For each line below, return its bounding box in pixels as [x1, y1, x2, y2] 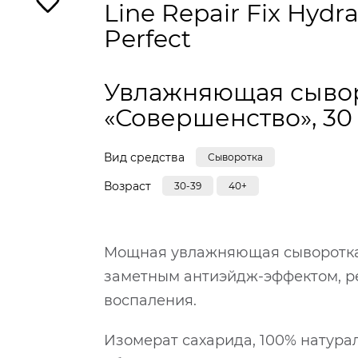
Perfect [104, 24, 192, 54]
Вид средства [104, 149, 185, 165]
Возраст [104, 178, 152, 193]
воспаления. [104, 292, 197, 310]
